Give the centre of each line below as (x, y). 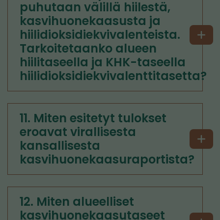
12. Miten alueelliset (77, 202)
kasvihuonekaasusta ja (90, 21)
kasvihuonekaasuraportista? (107, 159)
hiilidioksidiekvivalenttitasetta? (113, 76)
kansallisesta (60, 146)
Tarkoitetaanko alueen (88, 48)
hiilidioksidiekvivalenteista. (100, 35)
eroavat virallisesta (78, 132)
